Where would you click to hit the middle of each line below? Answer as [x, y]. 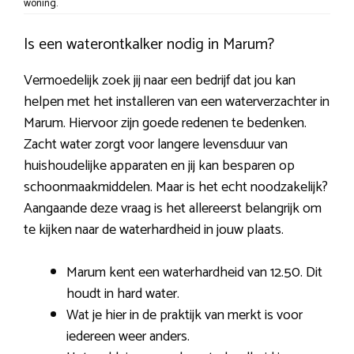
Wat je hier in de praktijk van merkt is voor [185, 316]
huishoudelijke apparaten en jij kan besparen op [159, 166]
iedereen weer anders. [128, 337]
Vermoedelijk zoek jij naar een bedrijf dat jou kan [160, 81]
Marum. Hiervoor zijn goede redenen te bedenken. [165, 124]
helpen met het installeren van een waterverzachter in [177, 102]
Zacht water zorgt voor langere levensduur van [156, 145]
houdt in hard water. [123, 294]
